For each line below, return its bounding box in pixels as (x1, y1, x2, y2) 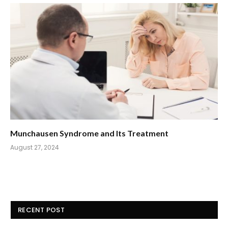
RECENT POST (18, 205, 65, 215)
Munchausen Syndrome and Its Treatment (10, 128, 168, 138)
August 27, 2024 (10, 143, 59, 152)
